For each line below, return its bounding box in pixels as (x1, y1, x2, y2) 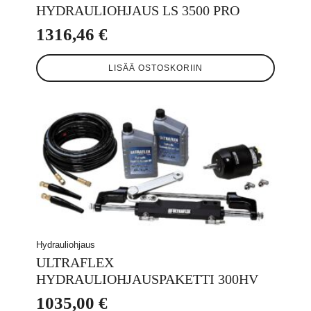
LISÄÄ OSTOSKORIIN (108, 62, 203, 73)
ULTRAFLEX (36, 255, 114, 271)
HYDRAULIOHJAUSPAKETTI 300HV (36, 271, 258, 287)
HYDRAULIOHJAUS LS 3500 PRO (36, 2, 239, 18)
